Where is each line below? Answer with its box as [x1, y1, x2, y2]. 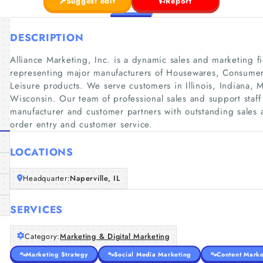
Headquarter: [23, 173, 70, 184]
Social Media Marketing [113, 249, 191, 258]
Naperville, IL [70, 173, 120, 184]
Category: [25, 230, 60, 242]
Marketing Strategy [26, 249, 88, 258]
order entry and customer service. [10, 118, 153, 131]
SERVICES [10, 203, 63, 217]
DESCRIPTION [10, 31, 84, 45]
